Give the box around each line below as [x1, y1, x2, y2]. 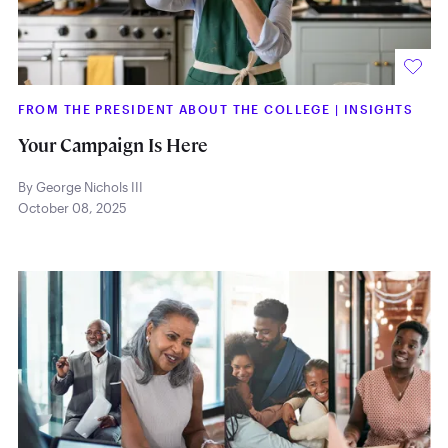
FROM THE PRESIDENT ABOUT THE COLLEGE [17, 101, 335, 116]
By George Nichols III [17, 178, 143, 195]
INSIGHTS [343, 101, 414, 116]
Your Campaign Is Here [17, 134, 208, 158]
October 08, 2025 [17, 199, 127, 216]
